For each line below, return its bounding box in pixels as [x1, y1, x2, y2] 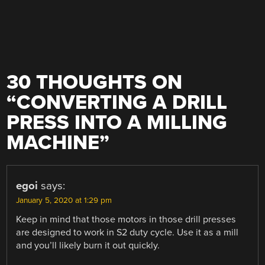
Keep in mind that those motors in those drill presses [16, 213, 237, 225]
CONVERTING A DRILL [17, 90, 228, 115]
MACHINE [7, 130, 100, 155]
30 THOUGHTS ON [7, 70, 183, 95]
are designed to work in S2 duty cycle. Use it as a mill [16, 226, 239, 238]
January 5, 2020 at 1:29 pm [16, 195, 112, 205]
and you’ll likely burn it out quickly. [16, 239, 160, 251]
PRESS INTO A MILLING [7, 110, 228, 135]
